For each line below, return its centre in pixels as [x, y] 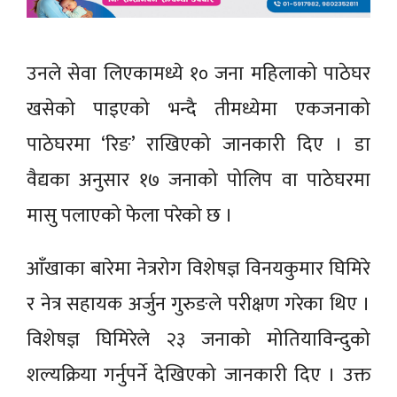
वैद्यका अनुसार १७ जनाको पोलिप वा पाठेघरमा [198, 181]
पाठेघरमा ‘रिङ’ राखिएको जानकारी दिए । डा [198, 145]
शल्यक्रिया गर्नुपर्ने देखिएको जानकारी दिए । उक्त [198, 376]
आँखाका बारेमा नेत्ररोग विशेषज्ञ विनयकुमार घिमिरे [198, 269]
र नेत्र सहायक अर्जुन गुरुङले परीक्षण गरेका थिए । [198, 305]
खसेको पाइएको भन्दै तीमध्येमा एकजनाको [198, 110]
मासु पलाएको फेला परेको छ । [132, 216]
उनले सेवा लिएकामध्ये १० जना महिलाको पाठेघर [198, 74]
